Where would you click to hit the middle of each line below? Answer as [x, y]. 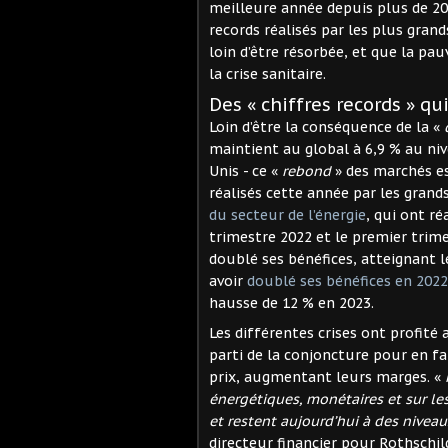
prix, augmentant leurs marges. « [327, 376]
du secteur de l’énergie [287, 214]
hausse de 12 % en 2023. [291, 302]
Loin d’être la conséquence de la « [326, 126]
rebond [306, 170]
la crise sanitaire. [267, 73]
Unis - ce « [245, 170]
